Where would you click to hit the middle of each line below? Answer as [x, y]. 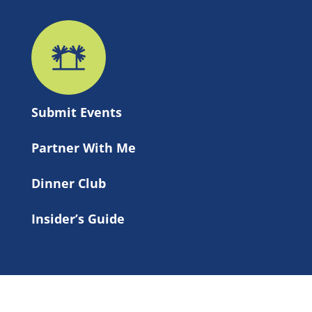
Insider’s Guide [78, 218]
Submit [56, 112]
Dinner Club [69, 183]
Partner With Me [84, 147]
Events [101, 112]
